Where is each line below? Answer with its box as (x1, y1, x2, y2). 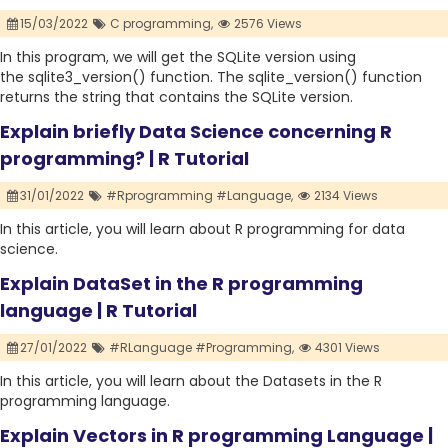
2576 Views (231, 15, 303, 33)
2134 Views (311, 187, 379, 205)
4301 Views (312, 339, 381, 357)
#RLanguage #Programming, (108, 339, 294, 357)
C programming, (109, 15, 213, 33)
